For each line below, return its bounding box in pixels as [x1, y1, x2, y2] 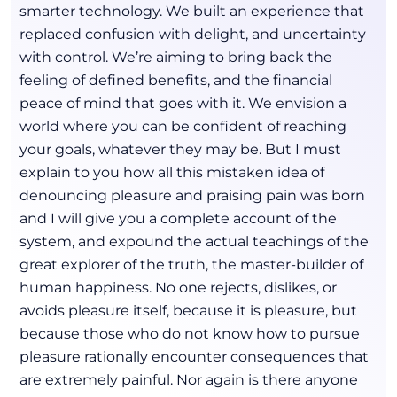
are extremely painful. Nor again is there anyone [19, 371, 358, 388]
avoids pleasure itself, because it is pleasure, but [19, 302, 357, 319]
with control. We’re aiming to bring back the [19, 49, 332, 66]
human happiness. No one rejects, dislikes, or [19, 279, 337, 296]
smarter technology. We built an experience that [19, 3, 364, 19]
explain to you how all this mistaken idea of [19, 164, 324, 181]
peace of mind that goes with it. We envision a [19, 95, 346, 112]
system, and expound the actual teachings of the [19, 233, 369, 250]
